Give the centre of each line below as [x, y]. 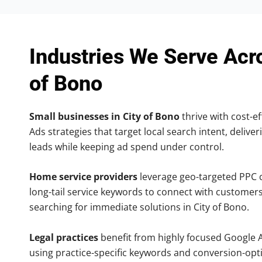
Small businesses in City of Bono [104, 116]
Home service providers [83, 177]
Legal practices [64, 237]
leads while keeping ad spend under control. [127, 146]
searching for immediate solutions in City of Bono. [139, 207]
